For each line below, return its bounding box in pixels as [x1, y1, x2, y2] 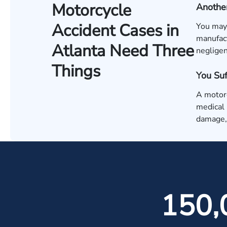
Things [52, 60, 100, 82]
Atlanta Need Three [52, 40, 194, 62]
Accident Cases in [52, 20, 179, 42]
